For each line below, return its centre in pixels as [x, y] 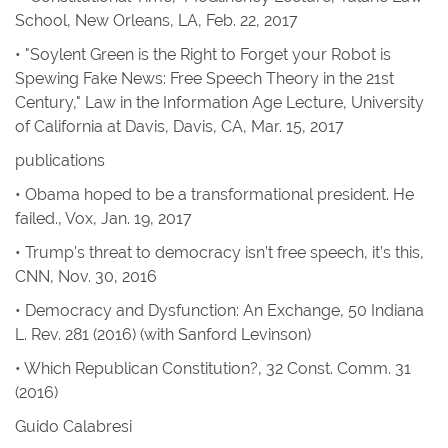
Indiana [397, 310]
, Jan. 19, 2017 [142, 218]
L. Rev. [40, 334]
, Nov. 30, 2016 [103, 276]
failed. [36, 218]
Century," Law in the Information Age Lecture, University [219, 102]
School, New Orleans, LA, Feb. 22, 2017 [156, 20]
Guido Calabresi [73, 426]
